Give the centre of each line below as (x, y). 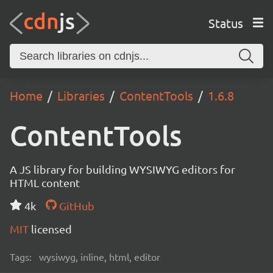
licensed (51, 229)
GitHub (75, 206)
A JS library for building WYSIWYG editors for (122, 169)
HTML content (45, 183)
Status (225, 23)
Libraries (81, 95)
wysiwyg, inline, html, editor (100, 257)
